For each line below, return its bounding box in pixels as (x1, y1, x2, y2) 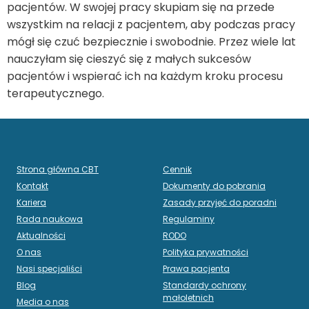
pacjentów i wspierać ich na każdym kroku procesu (7, 68, 283, 84)
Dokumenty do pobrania (163, 180, 266, 192)
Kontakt (17, 180, 48, 192)
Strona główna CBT (17, 163, 99, 176)
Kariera (17, 197, 46, 209)
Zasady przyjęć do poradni (163, 197, 277, 209)
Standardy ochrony (163, 279, 246, 292)
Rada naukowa (17, 213, 83, 226)
